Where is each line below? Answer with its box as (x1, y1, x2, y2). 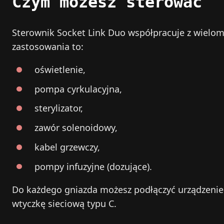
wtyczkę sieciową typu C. (12, 197, 116, 209)
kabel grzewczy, (34, 140, 100, 153)
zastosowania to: (12, 40, 83, 52)
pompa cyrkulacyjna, (34, 82, 122, 95)
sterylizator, (34, 102, 83, 114)
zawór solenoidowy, (34, 121, 117, 134)
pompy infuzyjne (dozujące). (34, 160, 152, 172)
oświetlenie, (34, 63, 85, 75)
